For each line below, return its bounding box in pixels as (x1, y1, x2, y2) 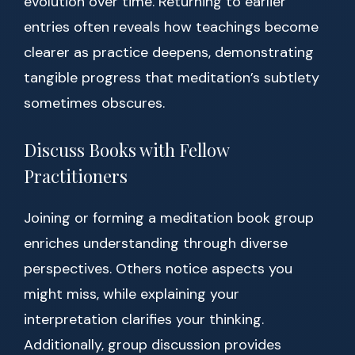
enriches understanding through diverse (24, 234, 288, 254)
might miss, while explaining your (24, 284, 239, 304)
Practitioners (24, 164, 128, 189)
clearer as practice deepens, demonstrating (24, 43, 314, 63)
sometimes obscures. (24, 94, 165, 113)
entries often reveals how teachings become (24, 17, 319, 37)
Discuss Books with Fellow (24, 138, 229, 162)
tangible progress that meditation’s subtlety (24, 68, 319, 88)
